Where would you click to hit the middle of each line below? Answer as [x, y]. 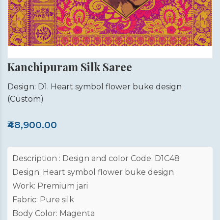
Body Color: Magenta [54, 213]
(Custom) [26, 99]
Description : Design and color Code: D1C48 [96, 158]
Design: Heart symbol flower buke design [93, 172]
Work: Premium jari [50, 186]
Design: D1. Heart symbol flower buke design [95, 87]
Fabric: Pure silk [43, 200]
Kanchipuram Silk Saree [70, 67]
